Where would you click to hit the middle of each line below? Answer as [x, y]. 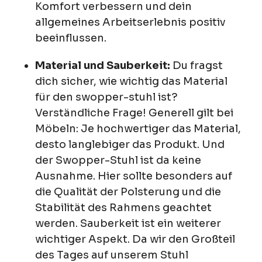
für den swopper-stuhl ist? [106, 97]
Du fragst [196, 65]
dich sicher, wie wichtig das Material [131, 81]
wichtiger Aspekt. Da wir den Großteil [135, 239]
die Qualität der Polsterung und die [128, 192]
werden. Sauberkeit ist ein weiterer [128, 223]
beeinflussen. [71, 38]
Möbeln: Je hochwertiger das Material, [138, 128]
